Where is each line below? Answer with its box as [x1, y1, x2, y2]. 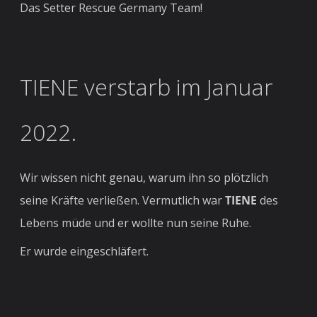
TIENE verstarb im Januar [20, 71, 274, 103]
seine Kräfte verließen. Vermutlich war [20, 192, 226, 209]
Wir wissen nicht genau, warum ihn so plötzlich [20, 170, 269, 186]
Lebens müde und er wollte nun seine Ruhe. [20, 215, 255, 231]
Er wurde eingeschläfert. [20, 243, 149, 260]
